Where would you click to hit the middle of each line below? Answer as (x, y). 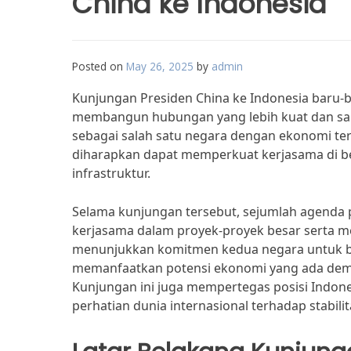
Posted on (99, 66)
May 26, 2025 (160, 66)
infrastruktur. (111, 173)
